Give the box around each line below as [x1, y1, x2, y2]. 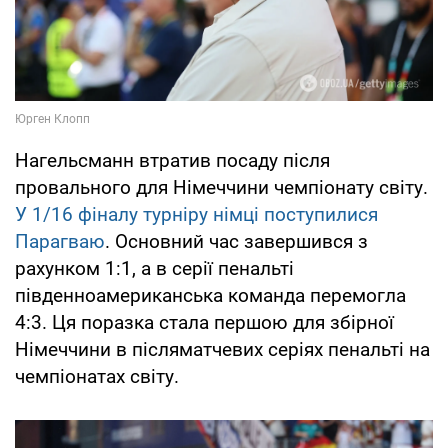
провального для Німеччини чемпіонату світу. [15, 175, 428, 199]
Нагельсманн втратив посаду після [15, 148, 330, 172]
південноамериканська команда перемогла [15, 283, 406, 307]
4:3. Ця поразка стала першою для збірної [15, 310, 394, 334]
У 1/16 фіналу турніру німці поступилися [15, 202, 378, 226]
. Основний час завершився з [105, 229, 368, 253]
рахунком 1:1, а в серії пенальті [15, 256, 294, 280]
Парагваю [15, 229, 105, 253]
